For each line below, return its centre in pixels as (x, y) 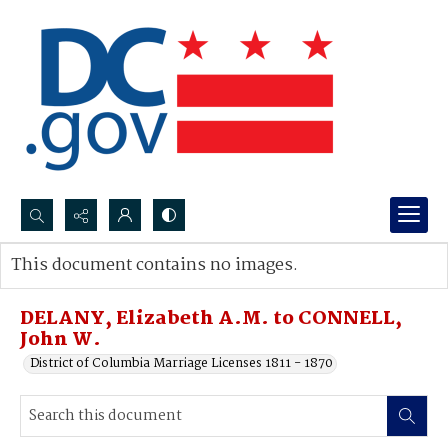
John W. (60, 340)
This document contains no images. (154, 265)
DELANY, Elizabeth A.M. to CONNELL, (211, 319)
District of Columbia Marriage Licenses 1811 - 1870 (181, 363)
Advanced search (82, 285)
